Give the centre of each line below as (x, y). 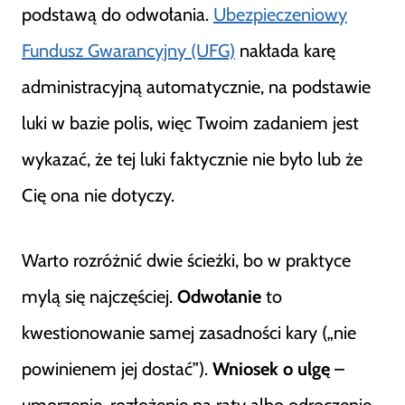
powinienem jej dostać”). (117, 369)
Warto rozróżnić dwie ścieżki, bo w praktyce (186, 260)
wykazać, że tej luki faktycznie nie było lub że (192, 159)
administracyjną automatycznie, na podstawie (196, 87)
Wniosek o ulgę (271, 369)
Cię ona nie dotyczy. (98, 195)
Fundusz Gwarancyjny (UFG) (128, 51)
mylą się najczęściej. (99, 297)
